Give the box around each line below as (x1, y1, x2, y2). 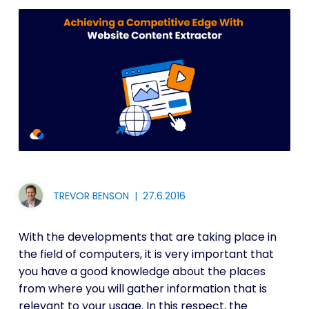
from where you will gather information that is (18, 281, 267, 297)
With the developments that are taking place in (18, 229, 277, 245)
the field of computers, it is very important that (18, 246, 274, 262)
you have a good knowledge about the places (18, 263, 266, 279)
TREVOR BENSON (52, 188, 129, 203)
